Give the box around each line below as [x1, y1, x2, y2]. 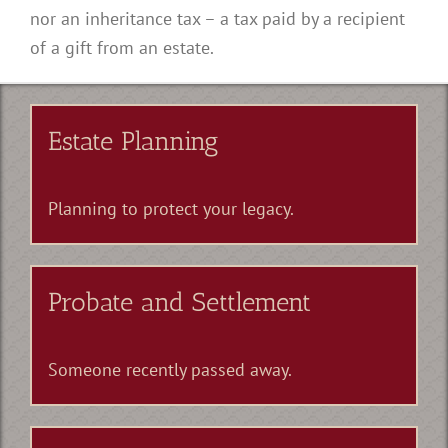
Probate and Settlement [48, 286, 311, 317]
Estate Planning [48, 125, 219, 156]
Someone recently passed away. [48, 356, 292, 381]
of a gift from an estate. [30, 34, 214, 59]
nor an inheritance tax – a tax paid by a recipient [30, 5, 405, 30]
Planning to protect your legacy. [48, 195, 294, 220]
